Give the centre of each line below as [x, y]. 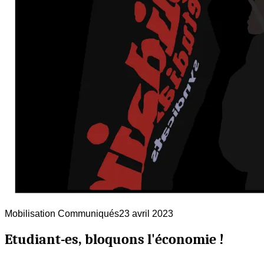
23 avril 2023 [146, 213]
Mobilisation [30, 213]
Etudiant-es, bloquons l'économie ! [114, 239]
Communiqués [87, 213]
